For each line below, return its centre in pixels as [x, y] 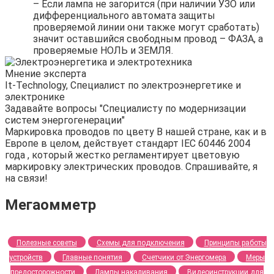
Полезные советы [46, 243]
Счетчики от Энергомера [184, 257]
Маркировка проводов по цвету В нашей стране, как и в [136, 131]
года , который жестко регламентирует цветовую [122, 155]
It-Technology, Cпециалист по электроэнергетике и [123, 85]
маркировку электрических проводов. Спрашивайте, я [131, 166]
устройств [26, 257]
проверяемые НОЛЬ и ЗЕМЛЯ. [103, 50]
